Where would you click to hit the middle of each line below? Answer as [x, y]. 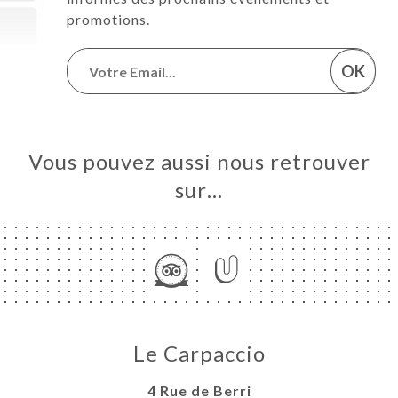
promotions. [108, 20]
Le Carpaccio [199, 354]
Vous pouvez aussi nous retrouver [199, 162]
